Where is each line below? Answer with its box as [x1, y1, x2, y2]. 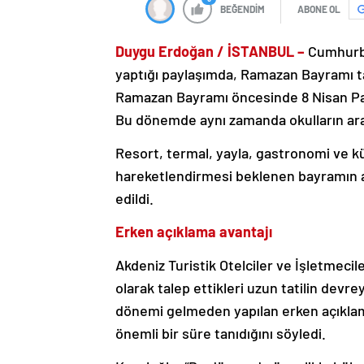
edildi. [115, 189, 154, 208]
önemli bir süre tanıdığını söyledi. [115, 324, 326, 343]
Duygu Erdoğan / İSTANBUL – [115, 42, 305, 61]
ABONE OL [297, 3, 340, 15]
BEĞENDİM [220, 3, 265, 15]
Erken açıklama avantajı [115, 223, 272, 241]
